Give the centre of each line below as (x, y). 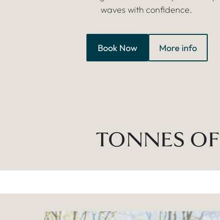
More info (178, 48)
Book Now (117, 48)
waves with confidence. (147, 10)
